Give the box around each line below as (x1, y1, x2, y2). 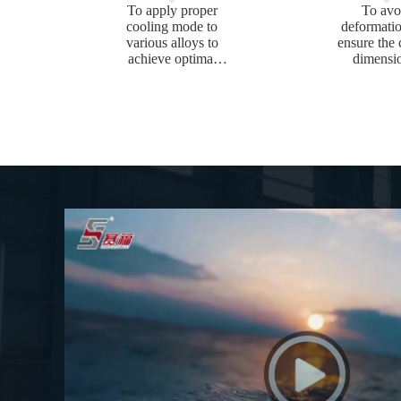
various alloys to (125, 35, 218, 50)
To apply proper (126, 3, 218, 18)
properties (144, 83, 200, 98)
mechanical (140, 67, 204, 82)
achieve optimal (127, 51, 217, 66)
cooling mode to (126, 19, 218, 34)
